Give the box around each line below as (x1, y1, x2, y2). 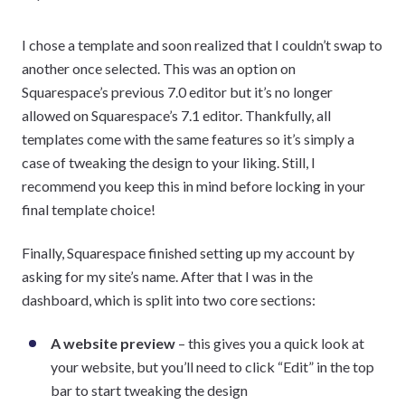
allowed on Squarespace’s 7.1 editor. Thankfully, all (22, 106, 331, 124)
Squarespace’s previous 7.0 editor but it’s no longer (22, 82, 333, 100)
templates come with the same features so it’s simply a (22, 129, 354, 147)
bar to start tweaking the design (51, 381, 248, 399)
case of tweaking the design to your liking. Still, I (22, 153, 316, 171)
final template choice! (22, 200, 155, 218)
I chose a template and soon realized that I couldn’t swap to (22, 35, 382, 53)
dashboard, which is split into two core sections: (22, 290, 316, 308)
